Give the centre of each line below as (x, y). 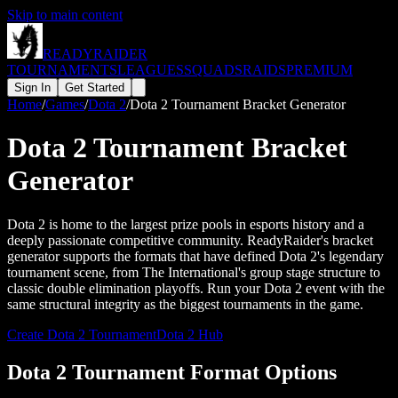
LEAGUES (151, 70)
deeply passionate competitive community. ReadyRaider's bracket (190, 240)
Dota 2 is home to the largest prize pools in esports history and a (186, 224)
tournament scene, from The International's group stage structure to (194, 272)
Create (27, 334)
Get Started (95, 88)
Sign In (32, 88)
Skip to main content (65, 15)
